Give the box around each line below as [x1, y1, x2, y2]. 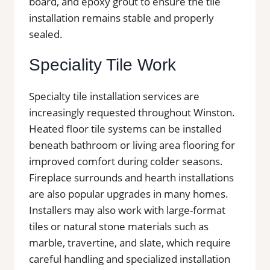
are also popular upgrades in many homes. [29, 186, 228, 201]
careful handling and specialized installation [29, 251, 230, 266]
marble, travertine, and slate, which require [29, 235, 231, 250]
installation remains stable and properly [29, 10, 214, 25]
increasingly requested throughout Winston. [29, 105, 235, 119]
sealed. [29, 27, 63, 41]
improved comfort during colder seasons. [29, 154, 223, 168]
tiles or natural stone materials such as [29, 219, 209, 233]
